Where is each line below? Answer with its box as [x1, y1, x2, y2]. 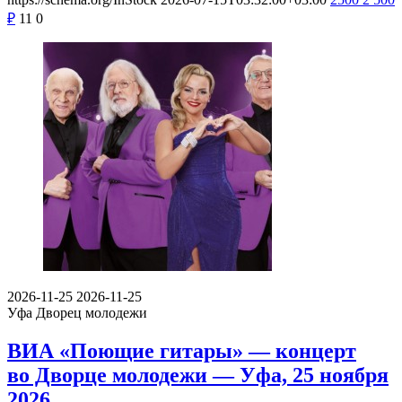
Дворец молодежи [36, 305, 147, 321]
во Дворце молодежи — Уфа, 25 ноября [7, 363, 389, 387]
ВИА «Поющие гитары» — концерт [7, 338, 356, 363]
